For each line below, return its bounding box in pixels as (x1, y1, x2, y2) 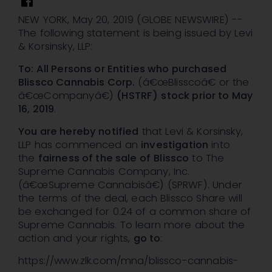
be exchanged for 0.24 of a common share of (18, 205, 251, 219)
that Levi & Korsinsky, (138, 124, 243, 139)
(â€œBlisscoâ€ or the (135, 75, 250, 90)
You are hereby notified (18, 124, 139, 139)
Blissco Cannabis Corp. (18, 75, 135, 90)
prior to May (192, 89, 253, 103)
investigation (141, 138, 209, 152)
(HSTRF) (117, 89, 158, 103)
